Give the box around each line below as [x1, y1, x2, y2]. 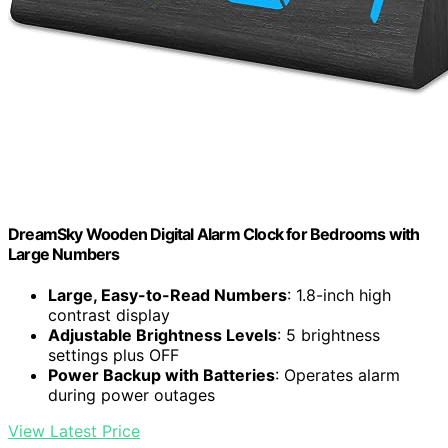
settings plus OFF [48, 344, 179, 365]
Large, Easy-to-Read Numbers [48, 284, 287, 305]
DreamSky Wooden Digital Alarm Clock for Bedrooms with [8, 223, 420, 244]
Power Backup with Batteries [48, 364, 275, 385]
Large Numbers [8, 243, 120, 264]
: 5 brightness [277, 324, 380, 345]
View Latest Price [8, 420, 140, 441]
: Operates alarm [275, 364, 400, 385]
